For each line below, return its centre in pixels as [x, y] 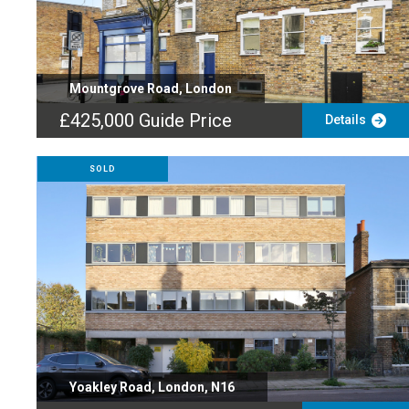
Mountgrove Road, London [151, 89]
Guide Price [185, 121]
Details [348, 120]
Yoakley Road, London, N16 [152, 387]
